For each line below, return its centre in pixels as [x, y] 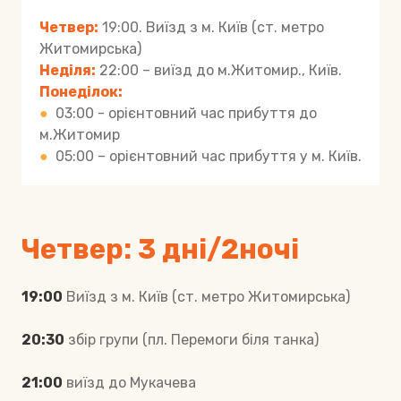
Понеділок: [81, 92]
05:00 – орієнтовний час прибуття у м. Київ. [209, 157]
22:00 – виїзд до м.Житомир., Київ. [219, 71]
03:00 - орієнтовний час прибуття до [186, 114]
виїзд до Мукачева [129, 383]
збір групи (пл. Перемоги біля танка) [192, 340]
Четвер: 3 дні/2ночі [160, 250]
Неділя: [68, 71]
